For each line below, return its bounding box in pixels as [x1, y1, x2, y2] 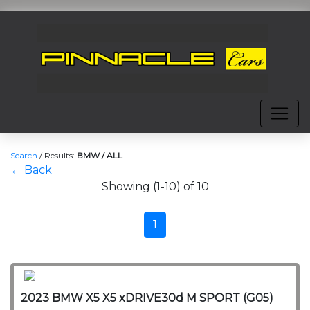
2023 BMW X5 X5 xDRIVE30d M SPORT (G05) [21, 291, 273, 304]
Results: [44, 150, 77, 161]
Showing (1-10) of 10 [101, 180, 209, 193]
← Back [10, 163, 52, 176]
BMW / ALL [77, 150, 122, 161]
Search [10, 150, 37, 161]
